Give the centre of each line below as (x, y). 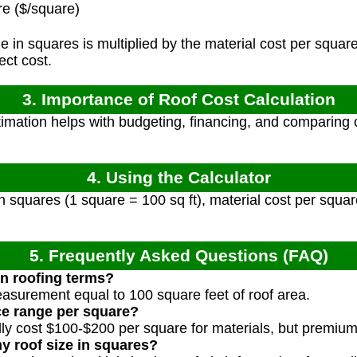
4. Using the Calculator (178, 178)
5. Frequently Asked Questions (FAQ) (178, 256)
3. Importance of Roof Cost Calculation (178, 100)
